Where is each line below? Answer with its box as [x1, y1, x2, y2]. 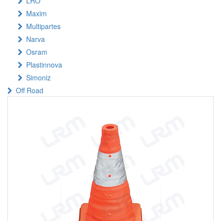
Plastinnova [26, 60, 62, 70]
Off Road [16, 85, 43, 95]
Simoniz [26, 73, 51, 82]
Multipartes [26, 21, 61, 31]
